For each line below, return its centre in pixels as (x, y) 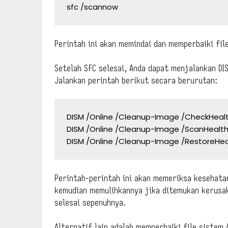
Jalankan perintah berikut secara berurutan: (136, 80)
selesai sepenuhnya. (90, 202)
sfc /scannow (92, 7)
